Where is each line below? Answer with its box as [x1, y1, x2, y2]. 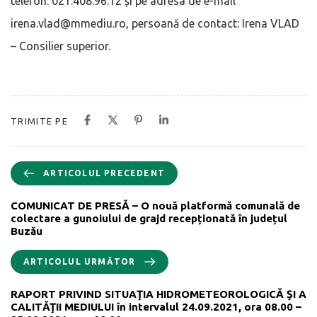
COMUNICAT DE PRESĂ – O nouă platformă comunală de [11, 199, 300, 212]
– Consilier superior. [11, 39, 110, 52]
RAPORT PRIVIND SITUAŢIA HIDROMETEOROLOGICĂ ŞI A [11, 287, 306, 300]
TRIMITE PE [11, 115, 68, 126]
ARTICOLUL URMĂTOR [23, 256, 136, 266]
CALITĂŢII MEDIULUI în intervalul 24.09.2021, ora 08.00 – [11, 300, 301, 313]
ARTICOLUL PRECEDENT [43, 168, 165, 178]
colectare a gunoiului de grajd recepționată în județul [11, 212, 287, 224]
